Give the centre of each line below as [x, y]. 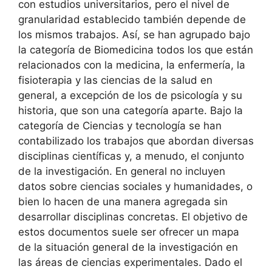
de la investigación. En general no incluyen [122, 171]
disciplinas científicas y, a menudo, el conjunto [131, 156]
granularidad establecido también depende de [132, 19]
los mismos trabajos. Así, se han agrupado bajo [134, 34]
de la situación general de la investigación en [128, 247]
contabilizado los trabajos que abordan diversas [136, 141]
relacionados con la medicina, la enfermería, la [132, 65]
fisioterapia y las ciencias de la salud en [115, 80]
